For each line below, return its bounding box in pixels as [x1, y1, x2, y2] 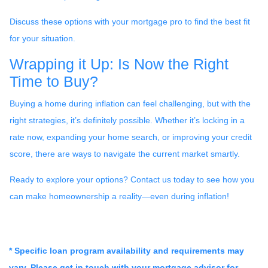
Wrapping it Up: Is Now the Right [10, 56, 229, 72]
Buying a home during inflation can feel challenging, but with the [10, 98, 251, 108]
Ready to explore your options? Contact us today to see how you [10, 174, 254, 184]
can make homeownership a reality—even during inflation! [10, 191, 229, 201]
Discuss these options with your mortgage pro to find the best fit [10, 16, 250, 26]
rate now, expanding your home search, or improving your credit [10, 132, 252, 142]
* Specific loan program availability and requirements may [9, 245, 244, 255]
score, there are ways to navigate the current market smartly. [10, 148, 240, 159]
